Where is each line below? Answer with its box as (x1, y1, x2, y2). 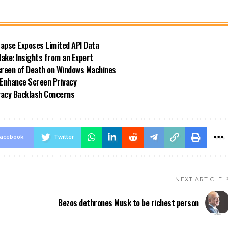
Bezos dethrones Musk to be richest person (58, 195, 199, 209)
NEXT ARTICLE (175, 175, 222, 183)
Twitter (53, 133, 74, 140)
